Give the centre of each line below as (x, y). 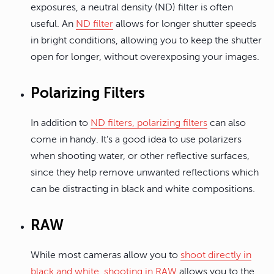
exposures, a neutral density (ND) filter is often (132, 8)
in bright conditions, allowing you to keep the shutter (146, 41)
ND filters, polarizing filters (149, 123)
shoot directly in (216, 255)
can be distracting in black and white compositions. (143, 189)
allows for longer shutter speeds (185, 24)
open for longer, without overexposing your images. (145, 57)
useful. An (53, 24)
